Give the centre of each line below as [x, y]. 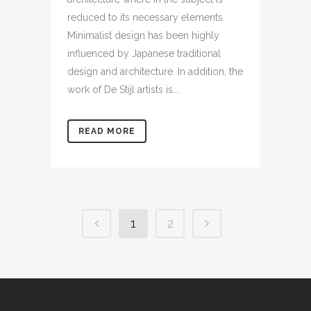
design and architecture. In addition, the [155, 71]
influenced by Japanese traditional [144, 53]
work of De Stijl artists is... [123, 89]
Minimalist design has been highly [143, 35]
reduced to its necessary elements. [146, 17]
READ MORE [107, 131]
